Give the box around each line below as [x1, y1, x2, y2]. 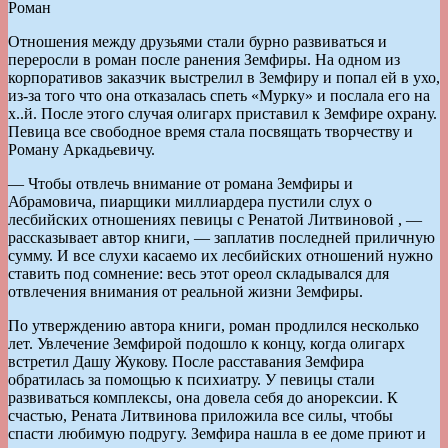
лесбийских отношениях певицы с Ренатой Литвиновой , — [8, 210, 422, 228]
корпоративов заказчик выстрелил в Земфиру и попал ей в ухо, [8, 68, 440, 86]
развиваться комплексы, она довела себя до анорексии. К [8, 388, 398, 406]
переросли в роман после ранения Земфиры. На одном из [8, 50, 400, 68]
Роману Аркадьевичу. [8, 140, 155, 158]
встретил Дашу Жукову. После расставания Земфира [8, 352, 364, 370]
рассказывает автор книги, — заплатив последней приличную [8, 228, 435, 246]
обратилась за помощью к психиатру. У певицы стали [8, 370, 375, 388]
